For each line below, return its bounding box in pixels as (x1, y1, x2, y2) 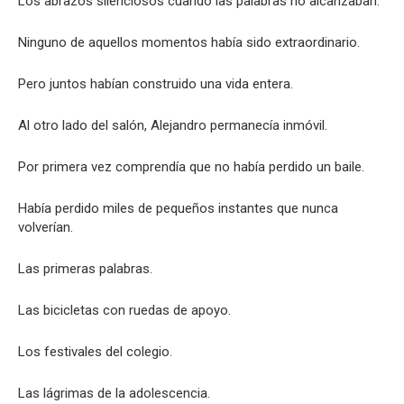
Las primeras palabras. (18, 261, 152, 277)
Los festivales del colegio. (18, 344, 172, 360)
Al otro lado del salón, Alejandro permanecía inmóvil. (18, 117, 327, 133)
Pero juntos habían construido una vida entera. (18, 76, 293, 92)
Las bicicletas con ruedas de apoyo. (18, 302, 231, 318)
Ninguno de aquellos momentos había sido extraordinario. (18, 34, 360, 50)
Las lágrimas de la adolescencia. (18, 385, 210, 401)
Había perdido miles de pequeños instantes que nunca (18, 200, 338, 216)
